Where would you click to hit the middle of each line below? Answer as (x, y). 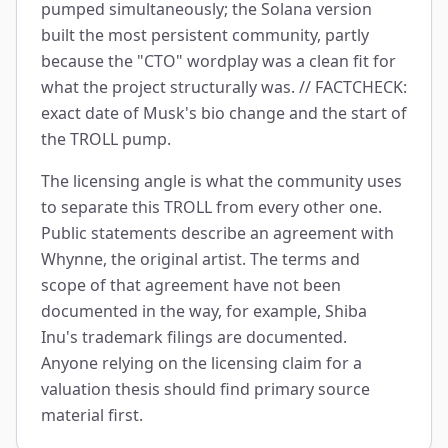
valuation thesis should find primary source (205, 389)
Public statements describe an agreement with (217, 233)
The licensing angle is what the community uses (221, 181)
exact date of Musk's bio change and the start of (224, 113)
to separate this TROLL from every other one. (211, 207)
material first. (92, 415)
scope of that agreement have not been (191, 285)
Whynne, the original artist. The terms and (200, 259)
